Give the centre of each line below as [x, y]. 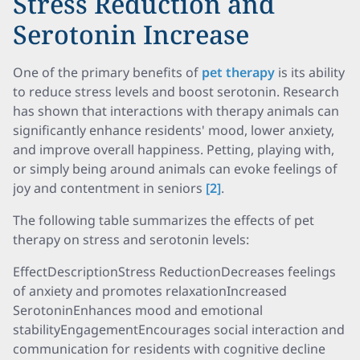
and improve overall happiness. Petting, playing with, [174, 149]
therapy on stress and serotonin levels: [131, 239]
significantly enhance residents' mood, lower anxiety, [174, 130]
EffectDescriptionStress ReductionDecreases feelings [174, 272]
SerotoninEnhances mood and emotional [138, 310]
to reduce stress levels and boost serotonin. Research [176, 92]
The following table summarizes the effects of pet [164, 220]
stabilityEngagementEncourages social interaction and [179, 329]
